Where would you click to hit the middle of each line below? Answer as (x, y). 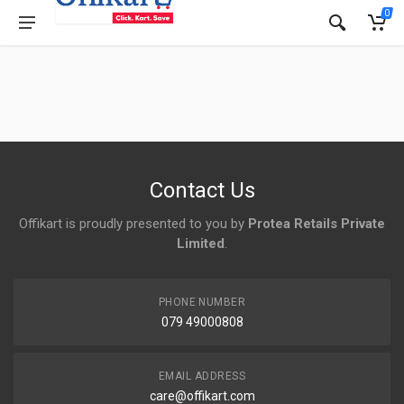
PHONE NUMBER (202, 302)
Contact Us (202, 190)
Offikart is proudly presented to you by (133, 224)
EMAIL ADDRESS (202, 376)
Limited (201, 243)
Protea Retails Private (317, 224)
